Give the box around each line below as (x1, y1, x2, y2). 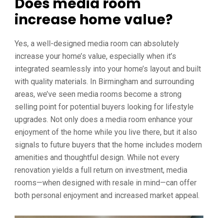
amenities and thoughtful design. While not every (15, 153, 180, 162)
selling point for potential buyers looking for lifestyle (15, 102, 194, 111)
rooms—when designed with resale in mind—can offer (15, 178, 197, 187)
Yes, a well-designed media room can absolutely (15, 39, 179, 48)
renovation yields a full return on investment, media (15, 165, 187, 175)
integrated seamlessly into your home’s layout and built (15, 64, 201, 73)
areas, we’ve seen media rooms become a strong (15, 90, 182, 99)
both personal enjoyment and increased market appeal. (15, 191, 200, 200)
